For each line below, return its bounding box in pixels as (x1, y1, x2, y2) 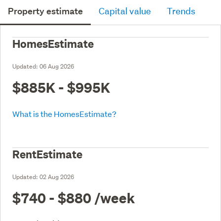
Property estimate (8, 5, 83, 17)
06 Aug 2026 (39, 62, 74, 71)
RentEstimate (12, 147, 82, 161)
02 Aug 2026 (39, 172, 74, 181)
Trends (167, 5, 195, 17)
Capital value (99, 5, 151, 17)
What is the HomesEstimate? (12, 108, 116, 119)
